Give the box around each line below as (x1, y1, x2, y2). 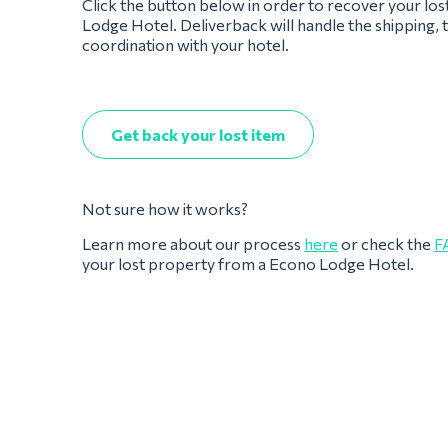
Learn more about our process (82, 234, 304, 253)
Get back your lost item (111, 125, 285, 144)
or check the (338, 234, 434, 253)
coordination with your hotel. (82, 35, 289, 54)
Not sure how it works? (82, 199, 251, 218)
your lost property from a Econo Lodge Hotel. (82, 254, 414, 273)
